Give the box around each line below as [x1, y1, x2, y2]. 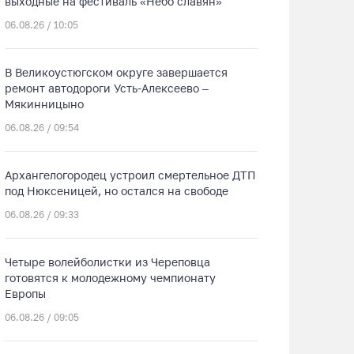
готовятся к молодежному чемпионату [5, 271, 216, 284]
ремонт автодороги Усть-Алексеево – [5, 81, 209, 95]
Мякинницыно [5, 97, 84, 111]
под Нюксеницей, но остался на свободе [5, 184, 228, 198]
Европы [5, 287, 46, 300]
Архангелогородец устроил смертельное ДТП [5, 168, 256, 182]
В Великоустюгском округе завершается [5, 66, 228, 79]
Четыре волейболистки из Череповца [5, 255, 210, 269]
